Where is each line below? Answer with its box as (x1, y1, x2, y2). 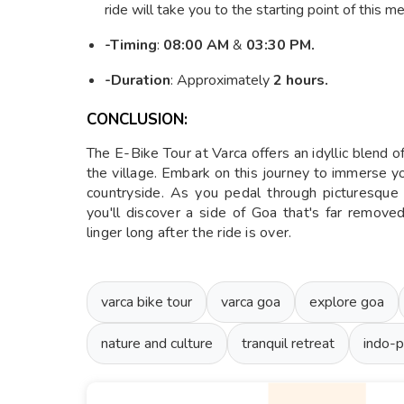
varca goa (221, 291, 280, 312)
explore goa (309, 291, 384, 312)
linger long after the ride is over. (87, 222, 292, 243)
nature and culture (101, 333, 213, 353)
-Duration (105, 69, 170, 90)
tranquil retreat (242, 333, 335, 353)
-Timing (105, 34, 157, 55)
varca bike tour (101, 291, 192, 312)
